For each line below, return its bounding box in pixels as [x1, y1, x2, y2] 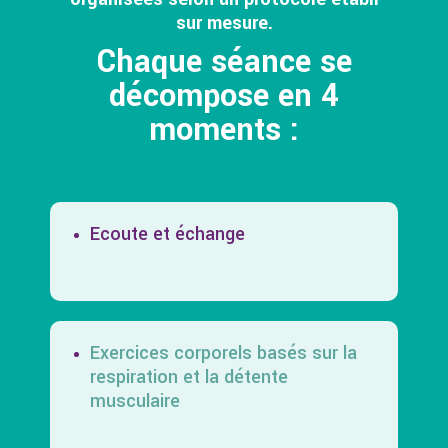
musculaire [90, 387, 180, 414]
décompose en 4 [109, 73, 339, 118]
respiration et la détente [90, 363, 288, 390]
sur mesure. [175, 9, 273, 36]
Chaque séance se [96, 39, 352, 84]
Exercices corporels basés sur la [90, 339, 357, 366]
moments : [149, 107, 299, 152]
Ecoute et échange [90, 220, 245, 247]
